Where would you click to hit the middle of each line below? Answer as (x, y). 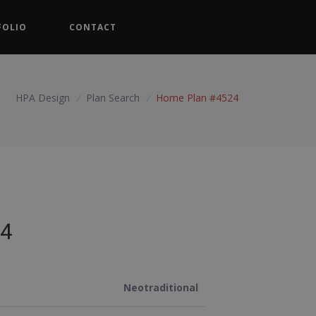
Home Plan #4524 (197, 97)
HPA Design (43, 97)
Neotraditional (161, 287)
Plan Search (115, 97)
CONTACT (93, 28)
